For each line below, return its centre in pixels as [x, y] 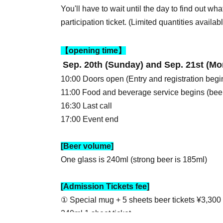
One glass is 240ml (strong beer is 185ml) [134, 160]
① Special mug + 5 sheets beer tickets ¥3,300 [141, 200]
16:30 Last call [86, 106]
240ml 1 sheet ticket [96, 213]
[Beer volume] [87, 146]
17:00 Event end [90, 119]
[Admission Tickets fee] [105, 186]
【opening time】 [93, 51]
